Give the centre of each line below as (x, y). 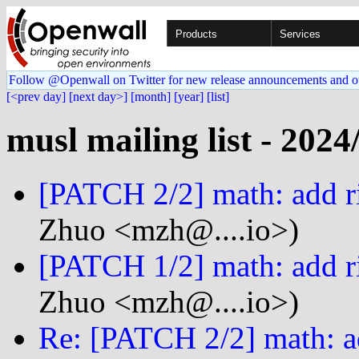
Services (300, 34)
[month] (151, 97)
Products (196, 34)
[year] (189, 97)
